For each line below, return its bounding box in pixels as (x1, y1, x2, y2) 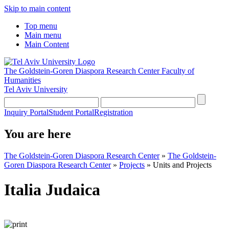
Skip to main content (4, 4, 71, 13)
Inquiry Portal (4, 108, 49, 117)
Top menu (25, 21, 57, 30)
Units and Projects (153, 160, 212, 169)
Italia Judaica (4, 180, 100, 199)
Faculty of (162, 66, 194, 75)
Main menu (25, 31, 61, 39)
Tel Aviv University (4, 85, 67, 94)
